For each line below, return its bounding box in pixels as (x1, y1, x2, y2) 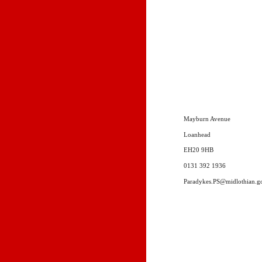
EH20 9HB (184, 147, 214, 154)
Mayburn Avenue (184, 116, 231, 122)
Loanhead (184, 131, 211, 138)
